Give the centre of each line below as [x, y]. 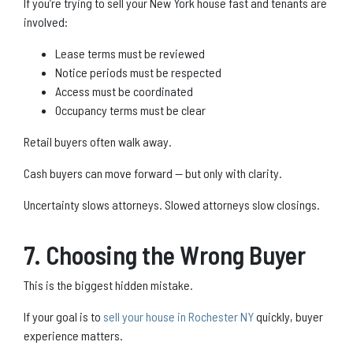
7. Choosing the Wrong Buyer [165, 254]
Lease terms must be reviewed [130, 53]
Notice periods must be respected [138, 72]
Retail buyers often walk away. [98, 141]
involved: [46, 21]
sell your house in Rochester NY [178, 316]
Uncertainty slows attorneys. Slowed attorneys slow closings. [172, 204]
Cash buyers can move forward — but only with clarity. [153, 173]
